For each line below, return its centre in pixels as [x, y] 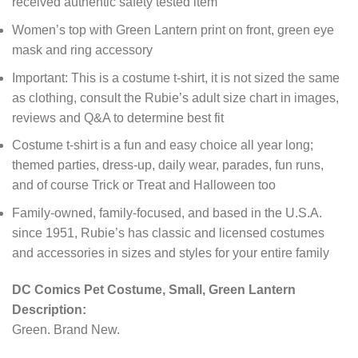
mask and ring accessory [82, 50]
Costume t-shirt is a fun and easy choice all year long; [163, 145]
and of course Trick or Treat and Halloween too [144, 185]
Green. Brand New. [66, 329]
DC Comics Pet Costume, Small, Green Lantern [154, 289]
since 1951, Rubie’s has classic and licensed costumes [168, 233]
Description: [49, 309]
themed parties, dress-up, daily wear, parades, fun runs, [168, 165]
